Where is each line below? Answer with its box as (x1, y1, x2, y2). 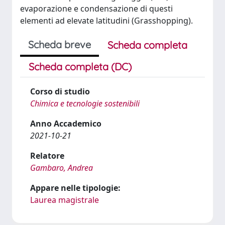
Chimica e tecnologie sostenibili (30, 98, 140, 109)
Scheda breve (28, 38, 91, 51)
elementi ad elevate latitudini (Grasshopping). (20, 15, 193, 26)
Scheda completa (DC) (29, 60, 132, 73)
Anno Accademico (30, 118, 101, 129)
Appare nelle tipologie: (30, 182, 121, 193)
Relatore (30, 150, 64, 161)
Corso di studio (30, 86, 90, 97)
